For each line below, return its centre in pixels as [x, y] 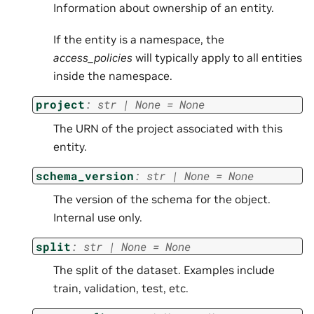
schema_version [85, 175]
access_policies [93, 57]
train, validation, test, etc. [121, 288]
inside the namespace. [113, 75]
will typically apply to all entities [217, 57]
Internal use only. [98, 218]
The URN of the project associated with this [168, 128]
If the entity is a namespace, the [139, 39]
